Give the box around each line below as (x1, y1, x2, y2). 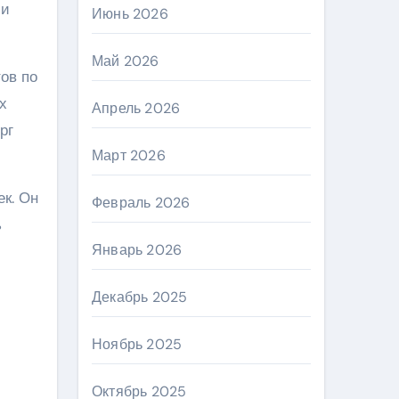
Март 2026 (92, 146, 166, 165)
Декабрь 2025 (92, 288, 188, 306)
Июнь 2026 (92, 4, 168, 23)
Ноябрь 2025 (92, 335, 183, 354)
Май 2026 (92, 52, 159, 70)
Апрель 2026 (92, 99, 181, 118)
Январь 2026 (92, 240, 183, 259)
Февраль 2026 (92, 193, 191, 212)
